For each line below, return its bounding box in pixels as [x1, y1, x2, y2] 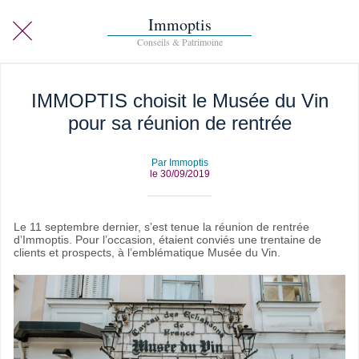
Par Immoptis [151, 157, 208, 168]
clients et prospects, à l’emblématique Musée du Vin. [14, 246, 280, 259]
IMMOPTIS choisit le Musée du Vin [30, 90, 329, 111]
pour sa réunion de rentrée [67, 112, 292, 134]
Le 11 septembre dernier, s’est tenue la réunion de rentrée [14, 220, 309, 233]
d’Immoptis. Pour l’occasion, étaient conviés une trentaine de [14, 233, 321, 246]
